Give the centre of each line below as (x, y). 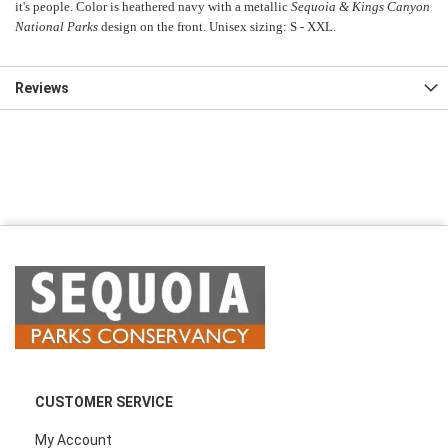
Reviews (42, 87)
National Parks (58, 26)
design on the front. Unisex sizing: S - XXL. (218, 26)
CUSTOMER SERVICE (104, 402)
